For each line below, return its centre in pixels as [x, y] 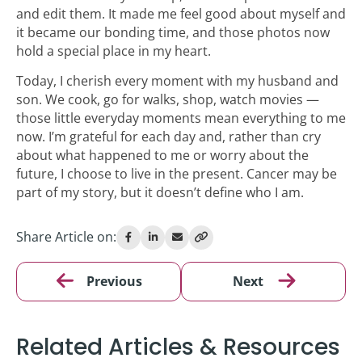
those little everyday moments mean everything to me [181, 118]
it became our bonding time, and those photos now [173, 33]
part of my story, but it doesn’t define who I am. [160, 192]
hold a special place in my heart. [114, 51]
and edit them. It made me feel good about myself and [181, 14]
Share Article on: [66, 237]
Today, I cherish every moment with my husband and [177, 80]
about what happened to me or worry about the [162, 155]
